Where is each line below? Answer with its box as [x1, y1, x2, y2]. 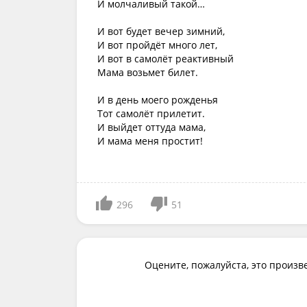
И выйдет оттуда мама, [97, 121, 206, 134]
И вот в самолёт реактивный [97, 52, 234, 65]
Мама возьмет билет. [97, 66, 198, 79]
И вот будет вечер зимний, [97, 25, 225, 38]
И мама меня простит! [97, 134, 203, 147]
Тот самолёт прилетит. [97, 107, 205, 120]
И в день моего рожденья [97, 93, 218, 106]
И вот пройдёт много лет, [97, 38, 217, 51]
